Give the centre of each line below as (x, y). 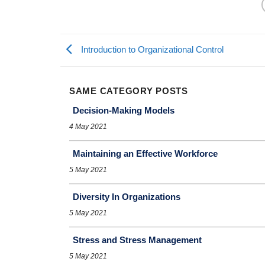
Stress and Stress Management (137, 240)
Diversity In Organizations (127, 197)
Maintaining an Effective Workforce (145, 154)
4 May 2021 (88, 127)
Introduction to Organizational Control (151, 50)
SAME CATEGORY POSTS (129, 91)
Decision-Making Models (124, 111)
